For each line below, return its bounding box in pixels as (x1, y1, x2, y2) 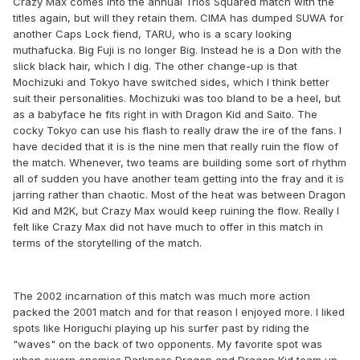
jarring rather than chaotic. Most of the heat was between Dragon (13, 188, 346, 202)
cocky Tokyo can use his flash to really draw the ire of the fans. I (13, 124, 342, 137)
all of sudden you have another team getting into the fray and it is (13, 172, 344, 186)
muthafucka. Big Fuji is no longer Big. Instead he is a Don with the (13, 43, 342, 57)
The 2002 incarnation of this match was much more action (13, 289, 310, 303)
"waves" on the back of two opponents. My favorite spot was (13, 337, 322, 351)
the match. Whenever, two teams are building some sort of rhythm (13, 156, 346, 170)
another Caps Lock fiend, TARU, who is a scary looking (13, 27, 292, 41)
